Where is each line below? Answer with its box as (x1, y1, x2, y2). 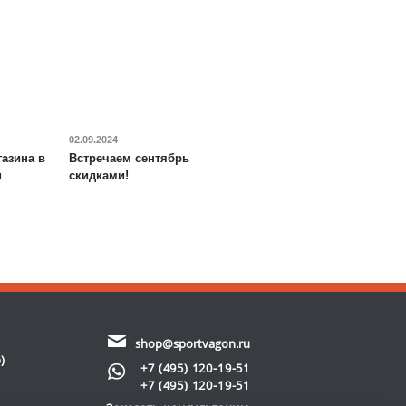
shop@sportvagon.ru (135, 335, 250, 353)
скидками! (69, 169, 129, 183)
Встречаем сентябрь (69, 151, 189, 166)
